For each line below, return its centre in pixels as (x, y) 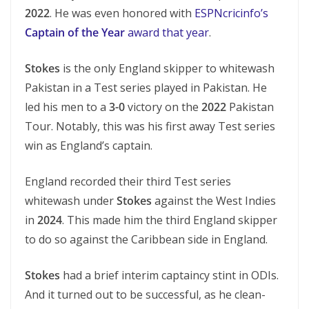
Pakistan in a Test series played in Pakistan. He (146, 88)
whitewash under (71, 201)
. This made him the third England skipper (170, 220)
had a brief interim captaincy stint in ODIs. (169, 275)
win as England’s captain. (89, 146)
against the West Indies (214, 201)
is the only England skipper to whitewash (167, 68)
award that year (167, 32)
